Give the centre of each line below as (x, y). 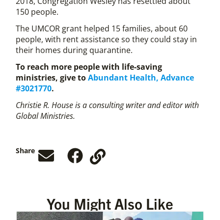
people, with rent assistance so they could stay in (106, 39)
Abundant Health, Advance (141, 77)
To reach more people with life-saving (89, 67)
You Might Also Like (110, 203)
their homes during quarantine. (74, 50)
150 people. (37, 12)
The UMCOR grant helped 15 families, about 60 (102, 28)
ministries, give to (52, 77)
